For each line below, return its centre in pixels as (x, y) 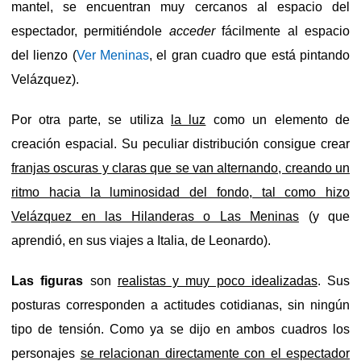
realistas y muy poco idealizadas (217, 280)
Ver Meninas (113, 55)
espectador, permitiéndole (90, 31)
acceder (192, 31)
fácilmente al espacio (282, 31)
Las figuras (48, 280)
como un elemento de (278, 119)
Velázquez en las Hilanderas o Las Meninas (155, 216)
